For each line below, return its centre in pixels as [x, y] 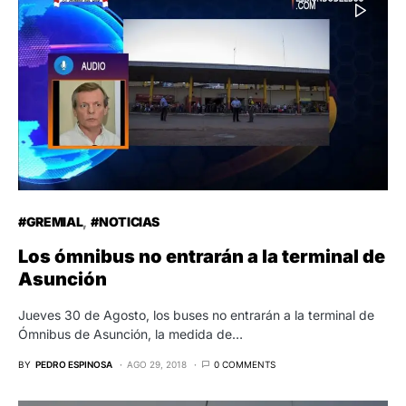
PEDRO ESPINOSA [74, 365]
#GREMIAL [51, 222]
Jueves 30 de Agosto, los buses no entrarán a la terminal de [196, 315]
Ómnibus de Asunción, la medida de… [130, 334]
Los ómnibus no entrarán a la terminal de [202, 257]
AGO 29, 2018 [157, 365]
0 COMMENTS [245, 365]
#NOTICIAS [126, 222]
